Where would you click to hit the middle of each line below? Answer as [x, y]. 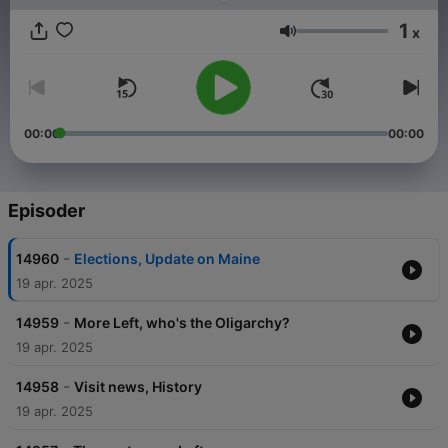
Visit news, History [138, 387]
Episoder [46, 211]
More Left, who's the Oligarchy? [182, 323]
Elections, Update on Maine [167, 259]
